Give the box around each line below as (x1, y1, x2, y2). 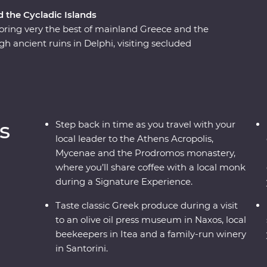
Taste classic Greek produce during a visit (55, 200, 238, 212)
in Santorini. (55, 243, 108, 254)
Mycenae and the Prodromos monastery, (55, 147, 236, 159)
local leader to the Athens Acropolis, (55, 133, 214, 145)
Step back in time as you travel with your (55, 119, 236, 131)
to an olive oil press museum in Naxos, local (55, 214, 247, 226)
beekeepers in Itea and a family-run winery (55, 228, 247, 240)
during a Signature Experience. (55, 176, 193, 188)
